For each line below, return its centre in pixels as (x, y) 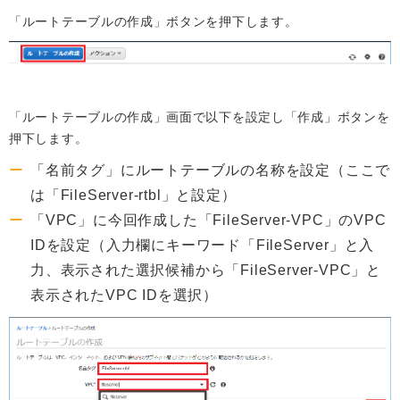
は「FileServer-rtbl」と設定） (133, 195)
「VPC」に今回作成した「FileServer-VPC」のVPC (208, 220)
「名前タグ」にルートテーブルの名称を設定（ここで (211, 170)
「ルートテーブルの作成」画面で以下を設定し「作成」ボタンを (200, 117)
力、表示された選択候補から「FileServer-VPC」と (206, 270)
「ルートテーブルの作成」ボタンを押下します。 (154, 21)
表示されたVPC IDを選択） (124, 295)
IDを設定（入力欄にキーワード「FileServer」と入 (203, 245)
